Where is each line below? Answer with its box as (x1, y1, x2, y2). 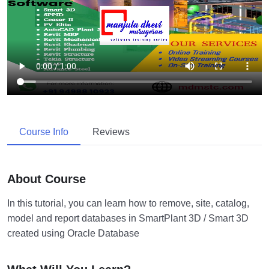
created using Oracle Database (7, 228, 139, 239)
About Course (7, 172, 86, 186)
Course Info (19, 126, 68, 137)
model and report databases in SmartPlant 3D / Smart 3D (7, 213, 249, 224)
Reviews (92, 126, 130, 137)
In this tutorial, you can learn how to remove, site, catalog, (7, 198, 249, 209)
